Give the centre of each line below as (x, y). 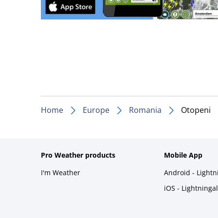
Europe (96, 110)
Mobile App (183, 155)
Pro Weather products (78, 155)
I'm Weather (61, 172)
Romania (145, 110)
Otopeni (196, 110)
